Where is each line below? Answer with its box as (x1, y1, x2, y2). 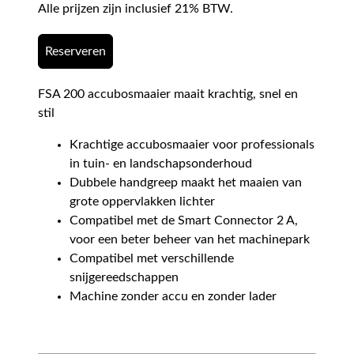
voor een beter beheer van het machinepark (70, 233, 310, 246)
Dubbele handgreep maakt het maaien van (70, 176, 302, 189)
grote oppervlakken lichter (70, 195, 215, 208)
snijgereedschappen (70, 271, 179, 284)
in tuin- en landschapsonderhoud (70, 157, 252, 170)
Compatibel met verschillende (70, 252, 234, 265)
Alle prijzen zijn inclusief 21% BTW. (38, 2, 233, 15)
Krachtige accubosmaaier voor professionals (70, 138, 314, 151)
